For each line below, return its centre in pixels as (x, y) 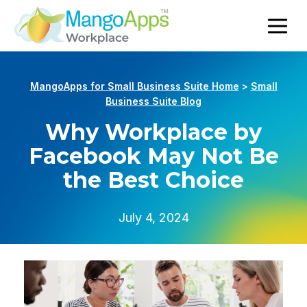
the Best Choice (153, 180)
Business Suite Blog (153, 102)
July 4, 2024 (153, 218)
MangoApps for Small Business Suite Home (134, 87)
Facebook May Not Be (153, 156)
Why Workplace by (153, 132)
